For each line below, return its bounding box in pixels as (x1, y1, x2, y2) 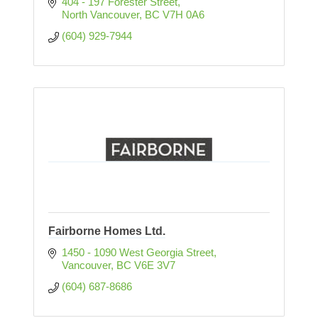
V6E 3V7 (133, 259, 175, 272)
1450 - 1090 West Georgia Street (61, 246, 214, 259)
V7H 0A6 (162, 9, 204, 21)
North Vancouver (61, 9, 139, 21)
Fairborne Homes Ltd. (48, 225, 165, 238)
